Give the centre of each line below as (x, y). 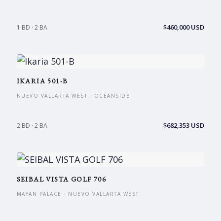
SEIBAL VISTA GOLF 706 (61, 179)
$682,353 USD (184, 125)
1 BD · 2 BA (32, 27)
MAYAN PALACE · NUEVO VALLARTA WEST (78, 194)
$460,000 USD (184, 27)
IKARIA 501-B (42, 81)
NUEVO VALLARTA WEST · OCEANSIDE (73, 96)
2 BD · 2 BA (32, 126)
